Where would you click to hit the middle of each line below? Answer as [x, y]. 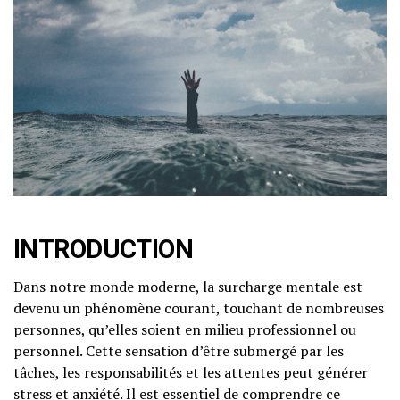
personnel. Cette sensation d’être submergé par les [179, 351]
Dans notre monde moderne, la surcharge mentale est [188, 287]
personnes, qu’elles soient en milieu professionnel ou [185, 330]
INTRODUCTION [104, 250]
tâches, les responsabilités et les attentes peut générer [191, 373]
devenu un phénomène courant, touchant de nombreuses [199, 308]
